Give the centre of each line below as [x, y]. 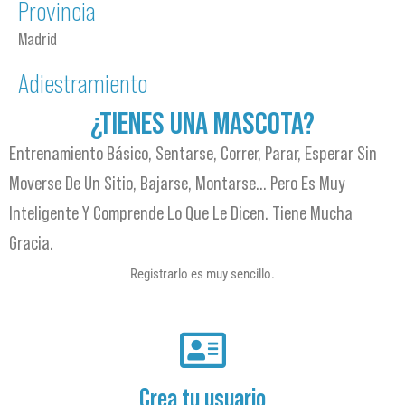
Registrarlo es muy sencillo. [202, 274]
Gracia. [31, 243]
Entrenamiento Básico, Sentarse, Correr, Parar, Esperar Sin [193, 153]
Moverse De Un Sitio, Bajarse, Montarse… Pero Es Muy [177, 183]
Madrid [38, 39]
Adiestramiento [83, 84]
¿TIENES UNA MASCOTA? [202, 122]
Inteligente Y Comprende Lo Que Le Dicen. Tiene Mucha [181, 213]
